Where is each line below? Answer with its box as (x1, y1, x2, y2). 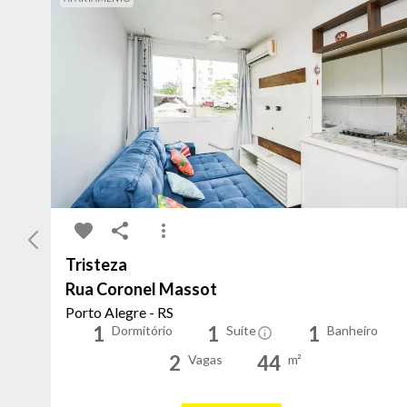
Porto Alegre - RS (65, 303, 174, 322)
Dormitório (111, 323, 173, 339)
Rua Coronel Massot (65, 279, 217, 300)
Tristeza (65, 254, 127, 275)
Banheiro (326, 323, 378, 339)
